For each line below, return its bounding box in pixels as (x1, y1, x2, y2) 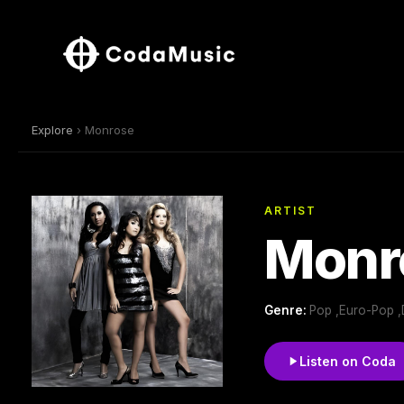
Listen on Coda (299, 353, 396, 369)
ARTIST (264, 203, 317, 217)
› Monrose (73, 122, 134, 137)
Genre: (264, 302, 309, 317)
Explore (32, 122, 73, 137)
